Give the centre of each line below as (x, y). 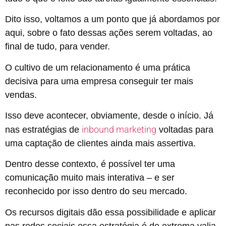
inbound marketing (119, 130)
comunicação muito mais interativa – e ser (90, 178)
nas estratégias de (43, 130)
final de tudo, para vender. (58, 47)
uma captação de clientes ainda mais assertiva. (100, 144)
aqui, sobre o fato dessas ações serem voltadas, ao (109, 33)
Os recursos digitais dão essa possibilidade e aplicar (110, 212)
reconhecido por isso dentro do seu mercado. (96, 191)
